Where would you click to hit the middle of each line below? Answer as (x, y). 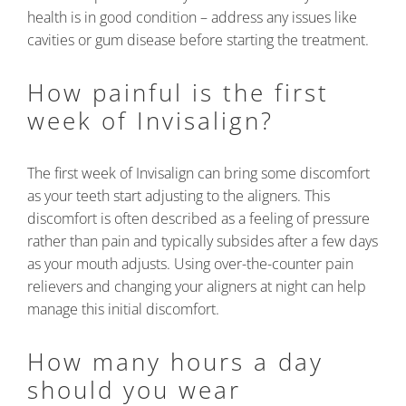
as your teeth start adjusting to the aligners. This (179, 195)
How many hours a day (175, 361)
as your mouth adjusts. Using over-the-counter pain (190, 263)
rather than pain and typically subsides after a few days (203, 241)
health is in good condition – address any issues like (192, 17)
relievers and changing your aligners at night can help (197, 286)
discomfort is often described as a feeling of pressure (198, 218)
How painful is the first (178, 92)
